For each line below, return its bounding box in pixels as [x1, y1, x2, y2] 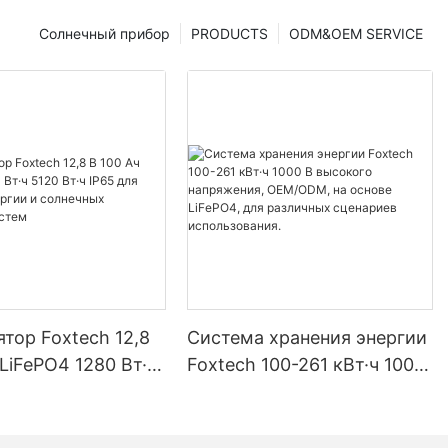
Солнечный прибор [39, 24, 170, 42]
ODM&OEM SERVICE [289, 24, 423, 42]
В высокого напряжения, [187, 380, 406, 402]
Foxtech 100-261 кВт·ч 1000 [187, 353, 426, 375]
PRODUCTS [191, 24, 268, 42]
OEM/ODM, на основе [187, 407, 375, 429]
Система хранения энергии [187, 326, 428, 348]
